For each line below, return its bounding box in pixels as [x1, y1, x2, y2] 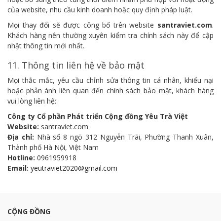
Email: [7, 163, 29, 173]
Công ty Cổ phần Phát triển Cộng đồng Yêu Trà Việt [7, 111, 188, 121]
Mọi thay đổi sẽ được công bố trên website [7, 20, 157, 30]
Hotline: [7, 153, 35, 162]
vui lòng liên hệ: [7, 96, 56, 106]
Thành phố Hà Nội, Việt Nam [7, 143, 99, 152]
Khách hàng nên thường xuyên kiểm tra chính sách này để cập [7, 31, 214, 40]
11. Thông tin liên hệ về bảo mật [7, 59, 145, 71]
